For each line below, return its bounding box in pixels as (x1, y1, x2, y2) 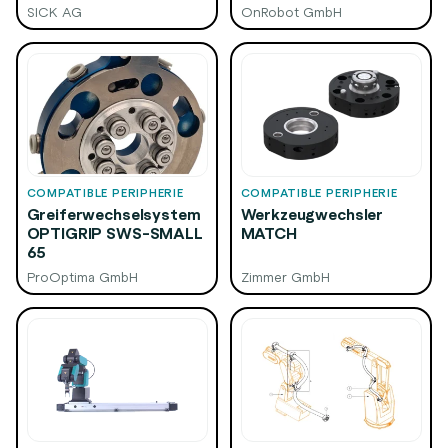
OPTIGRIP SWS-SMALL (26, 221, 203, 244)
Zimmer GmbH (240, 267, 330, 285)
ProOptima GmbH (26, 267, 138, 285)
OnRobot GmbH (240, 2, 342, 20)
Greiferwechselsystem (26, 202, 201, 225)
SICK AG (26, 2, 82, 20)
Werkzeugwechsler (240, 202, 384, 225)
